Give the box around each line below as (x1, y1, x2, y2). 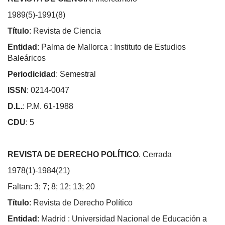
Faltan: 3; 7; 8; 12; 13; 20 (8, 182, 95, 191)
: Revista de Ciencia (29, 26, 101, 35)
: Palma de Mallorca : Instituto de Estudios (37, 42, 186, 51)
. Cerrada (139, 150, 172, 159)
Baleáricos (8, 53, 46, 62)
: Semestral (56, 69, 96, 78)
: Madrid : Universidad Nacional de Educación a (37, 214, 207, 223)
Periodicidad (8, 69, 56, 78)
